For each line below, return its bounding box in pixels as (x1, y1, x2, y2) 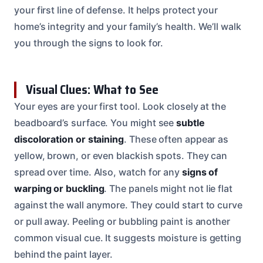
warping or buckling (14, 182, 104, 194)
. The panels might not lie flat (104, 182, 233, 194)
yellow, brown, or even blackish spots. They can (14, 149, 228, 161)
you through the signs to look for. (14, 36, 164, 49)
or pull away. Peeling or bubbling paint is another (14, 215, 231, 227)
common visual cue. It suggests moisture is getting (14, 231, 242, 244)
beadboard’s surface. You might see (14, 116, 177, 129)
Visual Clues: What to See (26, 79, 159, 99)
